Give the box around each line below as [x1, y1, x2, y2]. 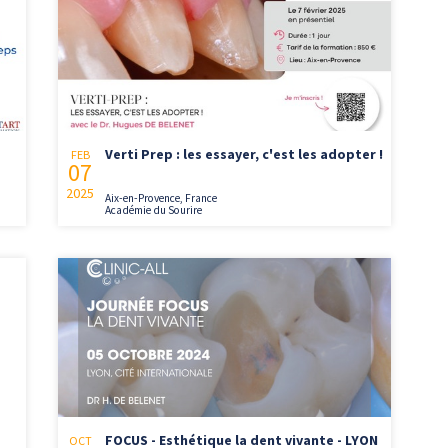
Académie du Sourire [105, 202, 203, 217]
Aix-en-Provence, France [105, 190, 218, 205]
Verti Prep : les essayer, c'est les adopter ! [105, 144, 384, 163]
